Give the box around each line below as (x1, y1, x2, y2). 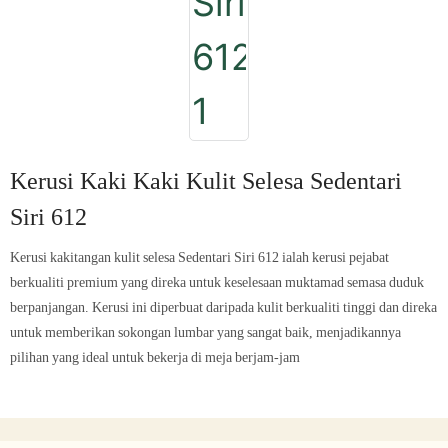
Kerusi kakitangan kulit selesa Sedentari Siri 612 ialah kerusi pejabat (10, 249, 389, 266)
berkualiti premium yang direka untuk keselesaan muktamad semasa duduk (10, 274, 424, 291)
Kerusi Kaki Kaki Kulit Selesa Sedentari (10, 167, 402, 196)
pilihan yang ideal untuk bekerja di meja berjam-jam (10, 349, 300, 366)
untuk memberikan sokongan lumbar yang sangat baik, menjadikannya (10, 324, 401, 341)
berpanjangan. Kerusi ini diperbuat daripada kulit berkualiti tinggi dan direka (10, 299, 437, 316)
